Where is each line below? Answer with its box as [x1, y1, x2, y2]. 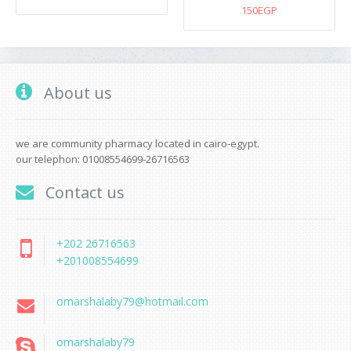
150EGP [241, 3, 277, 17]
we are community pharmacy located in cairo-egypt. [16, 136, 259, 150]
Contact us [42, 182, 125, 203]
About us [40, 82, 112, 103]
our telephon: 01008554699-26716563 [16, 152, 190, 166]
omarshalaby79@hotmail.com [56, 294, 208, 309]
